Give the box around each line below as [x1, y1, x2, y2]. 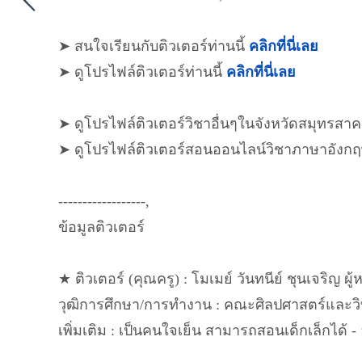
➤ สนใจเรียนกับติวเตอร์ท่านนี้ [58, 38, 249, 54]
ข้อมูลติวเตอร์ [58, 219, 145, 235]
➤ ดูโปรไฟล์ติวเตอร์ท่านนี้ [58, 64, 226, 80]
